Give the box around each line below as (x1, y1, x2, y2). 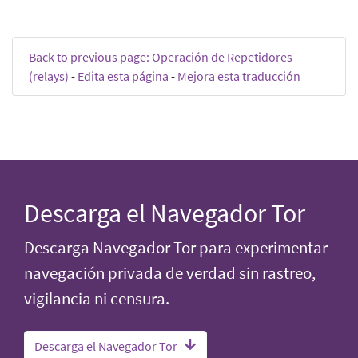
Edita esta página (78, 67, 169, 84)
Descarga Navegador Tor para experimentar (24, 237, 328, 258)
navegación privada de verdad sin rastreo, (24, 262, 316, 284)
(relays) (29, 67, 69, 84)
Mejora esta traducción (177, 67, 300, 84)
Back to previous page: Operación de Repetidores (29, 48, 292, 65)
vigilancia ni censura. (24, 288, 169, 309)
